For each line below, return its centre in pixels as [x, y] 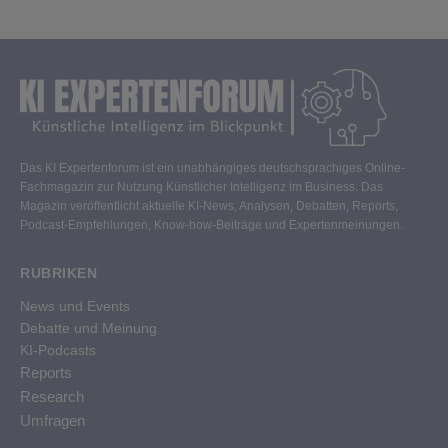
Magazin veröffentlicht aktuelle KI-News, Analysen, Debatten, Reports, [209, 206]
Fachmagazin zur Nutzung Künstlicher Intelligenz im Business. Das [201, 187]
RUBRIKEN [58, 273]
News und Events [75, 306]
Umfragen [52, 421]
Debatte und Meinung [88, 328]
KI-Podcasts [58, 350]
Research [52, 397]
